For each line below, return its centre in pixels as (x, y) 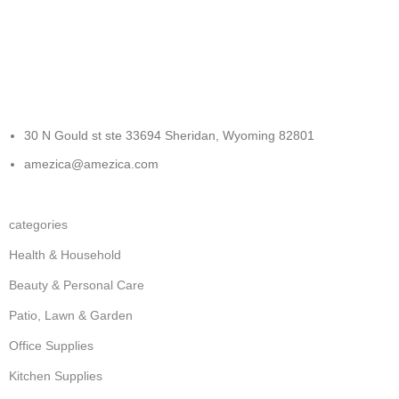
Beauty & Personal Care (77, 285)
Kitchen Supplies (56, 375)
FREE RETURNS (66, 17)
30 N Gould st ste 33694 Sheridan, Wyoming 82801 (170, 135)
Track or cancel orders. (81, 56)
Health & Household (65, 254)
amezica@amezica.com (92, 163)
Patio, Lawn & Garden (71, 315)
